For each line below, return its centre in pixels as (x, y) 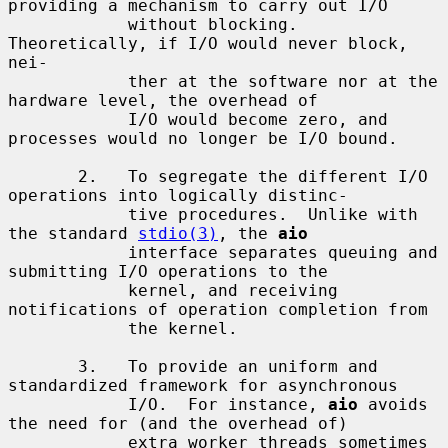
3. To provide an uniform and (43, 366)
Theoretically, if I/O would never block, (208, 43)
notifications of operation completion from (218, 309)
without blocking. (68, 24)
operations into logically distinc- (178, 195)
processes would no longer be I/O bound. (203, 138)
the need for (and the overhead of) (178, 423)
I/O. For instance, (228, 404)
